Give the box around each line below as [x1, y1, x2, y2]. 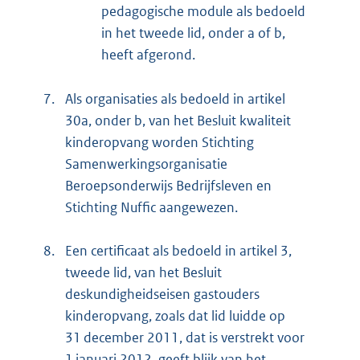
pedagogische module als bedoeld [101, 2, 305, 21]
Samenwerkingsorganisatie [65, 155, 227, 174]
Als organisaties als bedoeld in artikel [65, 90, 285, 108]
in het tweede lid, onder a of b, [101, 24, 285, 43]
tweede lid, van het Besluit [65, 264, 222, 282]
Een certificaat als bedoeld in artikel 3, [65, 242, 292, 260]
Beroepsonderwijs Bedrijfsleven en [65, 177, 272, 195]
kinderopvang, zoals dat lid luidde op [65, 307, 285, 325]
